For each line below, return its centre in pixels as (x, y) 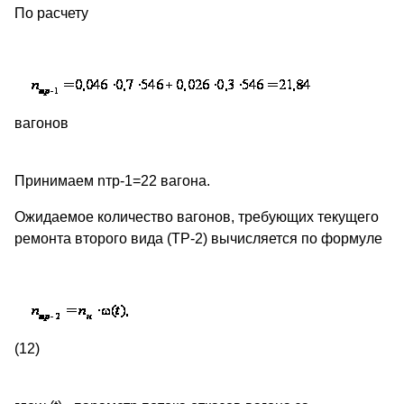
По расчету (51, 14)
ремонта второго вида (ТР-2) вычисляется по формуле (198, 239)
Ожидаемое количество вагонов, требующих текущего (197, 217)
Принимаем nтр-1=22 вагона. (112, 181)
